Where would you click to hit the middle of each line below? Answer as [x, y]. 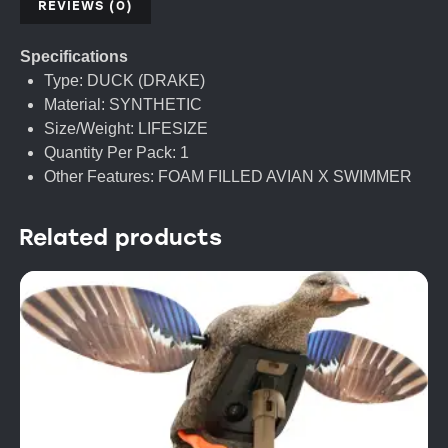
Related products [120, 237]
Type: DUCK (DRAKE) [124, 81]
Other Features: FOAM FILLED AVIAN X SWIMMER [228, 177]
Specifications [74, 57]
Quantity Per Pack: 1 [116, 153]
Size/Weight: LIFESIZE [126, 129]
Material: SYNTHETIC [123, 105]
